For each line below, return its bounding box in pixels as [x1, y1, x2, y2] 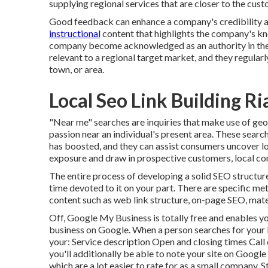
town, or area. [49, 63, 104, 75]
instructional [49, 28, 100, 39]
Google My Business [67, 212, 151, 223]
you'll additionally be [49, 248, 136, 259]
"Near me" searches [49, 116, 130, 127]
